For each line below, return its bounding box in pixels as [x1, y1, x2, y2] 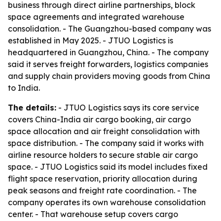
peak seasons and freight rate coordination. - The [8, 185, 197, 195]
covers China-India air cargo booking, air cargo [8, 114, 191, 124]
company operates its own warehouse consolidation [8, 197, 206, 207]
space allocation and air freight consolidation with [8, 126, 200, 136]
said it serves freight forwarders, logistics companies [8, 59, 208, 69]
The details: [8, 103, 56, 112]
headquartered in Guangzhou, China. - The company [8, 47, 209, 57]
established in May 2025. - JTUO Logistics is [8, 36, 173, 45]
